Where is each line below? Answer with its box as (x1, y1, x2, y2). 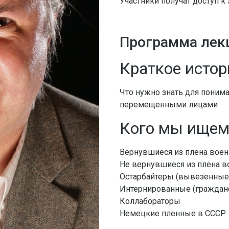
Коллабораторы (119, 196, 180, 206)
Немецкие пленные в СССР (119, 208, 226, 218)
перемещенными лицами (119, 100, 218, 110)
